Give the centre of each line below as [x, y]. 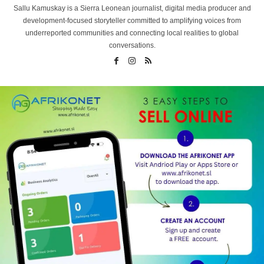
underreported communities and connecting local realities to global [132, 33]
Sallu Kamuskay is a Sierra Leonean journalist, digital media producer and [132, 8]
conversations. [132, 45]
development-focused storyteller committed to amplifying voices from [132, 20]
